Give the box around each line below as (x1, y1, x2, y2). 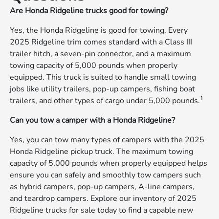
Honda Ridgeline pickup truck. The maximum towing (10, 146, 194, 157)
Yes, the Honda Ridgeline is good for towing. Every (10, 25, 188, 36)
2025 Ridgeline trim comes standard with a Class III (10, 37, 193, 48)
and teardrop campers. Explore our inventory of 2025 (10, 193, 197, 204)
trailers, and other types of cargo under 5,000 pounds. (10, 95, 200, 107)
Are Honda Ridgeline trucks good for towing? (10, 5, 169, 17)
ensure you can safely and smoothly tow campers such (10, 170, 201, 181)
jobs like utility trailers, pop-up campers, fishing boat (10, 84, 196, 95)
